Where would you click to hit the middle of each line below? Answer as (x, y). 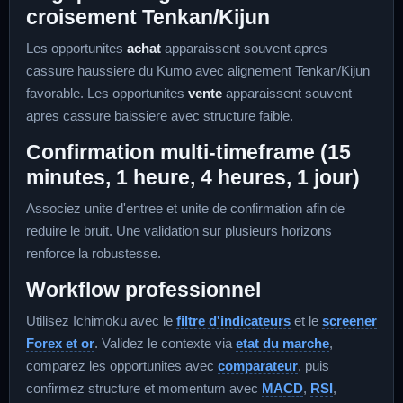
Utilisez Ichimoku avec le (101, 321)
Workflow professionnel (143, 290)
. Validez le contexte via (165, 343)
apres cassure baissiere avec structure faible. (160, 116)
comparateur (258, 366)
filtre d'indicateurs (233, 321)
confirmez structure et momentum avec (144, 388)
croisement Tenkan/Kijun (148, 17)
